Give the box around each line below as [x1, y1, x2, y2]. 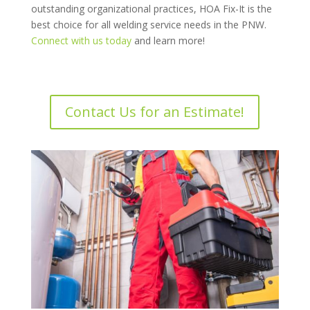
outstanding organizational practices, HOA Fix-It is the [30, 1, 272, 15]
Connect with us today [30, 33, 131, 47]
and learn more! [131, 33, 205, 47]
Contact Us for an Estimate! [65, 102, 245, 121]
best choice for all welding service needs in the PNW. [30, 17, 266, 31]
